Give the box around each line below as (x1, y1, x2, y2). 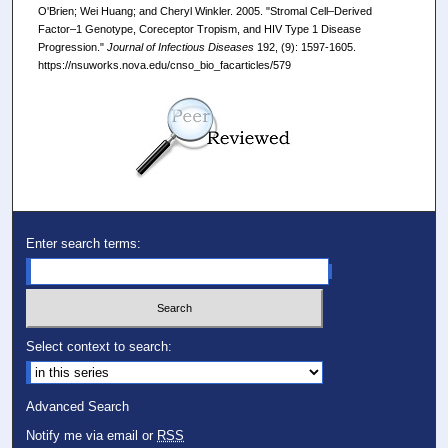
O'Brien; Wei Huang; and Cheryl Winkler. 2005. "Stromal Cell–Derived (37, 5, 372, 18)
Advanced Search (26, 398, 130, 414)
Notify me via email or (26, 427, 158, 443)
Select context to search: (26, 338, 173, 354)
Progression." (37, 41, 107, 54)
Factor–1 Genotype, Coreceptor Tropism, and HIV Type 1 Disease (37, 23, 361, 36)
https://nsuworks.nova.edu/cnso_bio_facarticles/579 (37, 59, 291, 72)
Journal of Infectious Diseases (106, 41, 254, 54)
